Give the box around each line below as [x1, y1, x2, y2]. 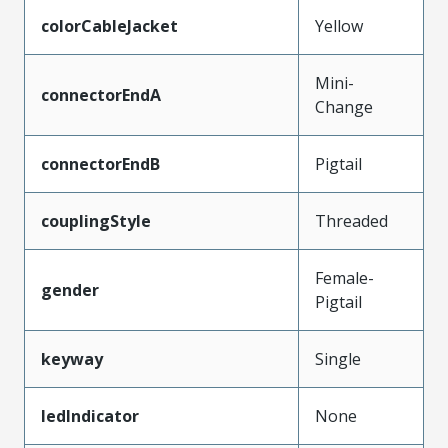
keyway [41, 347, 103, 370]
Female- [315, 266, 374, 289]
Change [315, 95, 373, 118]
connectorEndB [41, 152, 160, 175]
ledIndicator [41, 404, 139, 427]
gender [41, 278, 99, 301]
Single [315, 347, 361, 370]
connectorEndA [41, 83, 161, 106]
